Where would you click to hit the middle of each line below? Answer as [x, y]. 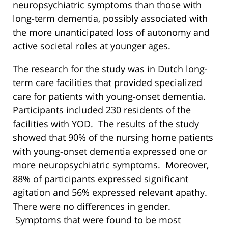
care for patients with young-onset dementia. [110, 96]
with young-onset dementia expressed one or [110, 151]
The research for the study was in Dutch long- [110, 69]
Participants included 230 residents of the [102, 110]
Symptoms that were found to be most [97, 220]
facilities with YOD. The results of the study [106, 124]
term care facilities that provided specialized [107, 83]
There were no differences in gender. [92, 206]
